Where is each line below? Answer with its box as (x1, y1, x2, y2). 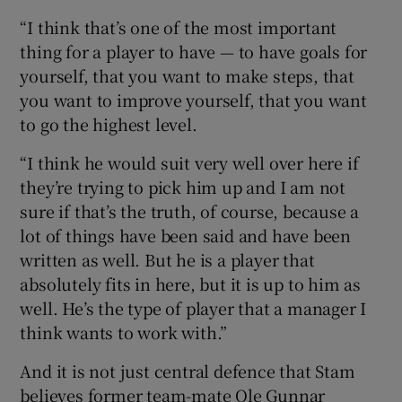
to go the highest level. (20, 111, 197, 135)
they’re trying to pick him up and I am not (20, 174, 346, 198)
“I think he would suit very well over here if (20, 150, 359, 174)
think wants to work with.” (20, 319, 228, 344)
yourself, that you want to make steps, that (20, 63, 354, 87)
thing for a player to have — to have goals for (20, 39, 368, 63)
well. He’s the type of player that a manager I (20, 295, 367, 319)
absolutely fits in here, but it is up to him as (20, 271, 362, 295)
